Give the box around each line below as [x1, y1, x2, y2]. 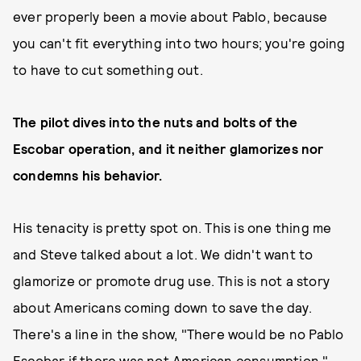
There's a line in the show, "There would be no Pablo [13, 326, 344, 342]
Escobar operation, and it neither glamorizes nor [13, 140, 324, 156]
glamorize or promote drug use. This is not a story [13, 272, 330, 288]
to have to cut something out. [13, 61, 203, 77]
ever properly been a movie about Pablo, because [13, 8, 328, 24]
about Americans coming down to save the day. [13, 299, 312, 315]
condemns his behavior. [13, 167, 166, 183]
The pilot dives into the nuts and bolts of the [13, 114, 298, 130]
